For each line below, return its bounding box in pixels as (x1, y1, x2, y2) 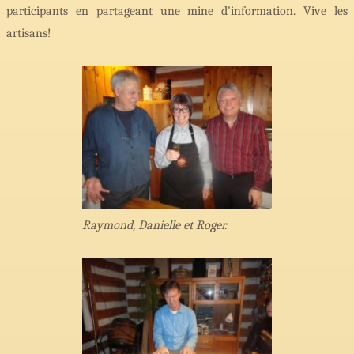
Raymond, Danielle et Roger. (82, 217, 227, 232)
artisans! (6, 26, 51, 40)
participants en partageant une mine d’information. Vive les (6, 4, 348, 18)
